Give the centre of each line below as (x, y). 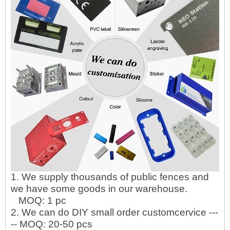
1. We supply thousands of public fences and (110, 177)
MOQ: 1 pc (39, 200)
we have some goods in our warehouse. (99, 189)
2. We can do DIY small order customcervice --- (114, 212)
